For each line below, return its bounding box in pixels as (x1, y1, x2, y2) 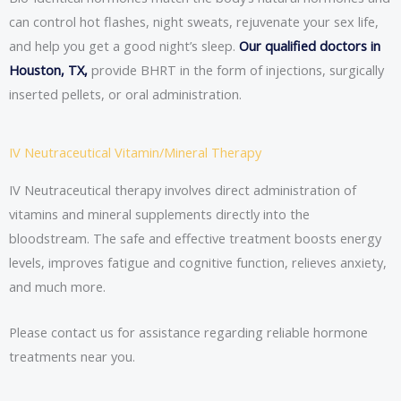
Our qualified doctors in (239, 36, 380, 55)
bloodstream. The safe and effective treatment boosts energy (9, 229, 381, 248)
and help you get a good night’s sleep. (9, 36, 239, 55)
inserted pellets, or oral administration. (9, 84, 242, 103)
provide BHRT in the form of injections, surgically (88, 60, 384, 79)
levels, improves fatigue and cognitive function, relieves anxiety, (9, 253, 387, 272)
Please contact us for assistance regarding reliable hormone (9, 322, 368, 341)
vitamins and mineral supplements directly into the (9, 205, 310, 224)
